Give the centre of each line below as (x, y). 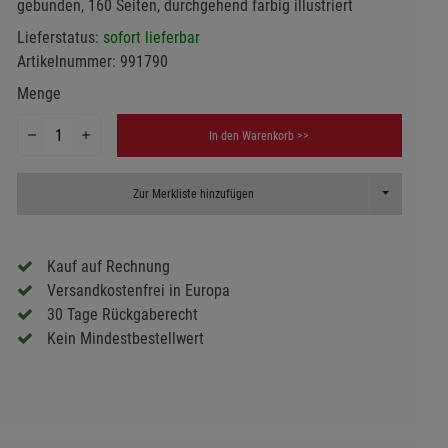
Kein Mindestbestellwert (125, 339)
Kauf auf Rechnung (108, 267)
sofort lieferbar (151, 38)
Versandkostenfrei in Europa (138, 291)
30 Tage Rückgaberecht (122, 315)
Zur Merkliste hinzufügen (193, 193)
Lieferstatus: (59, 38)
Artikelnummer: (68, 62)
